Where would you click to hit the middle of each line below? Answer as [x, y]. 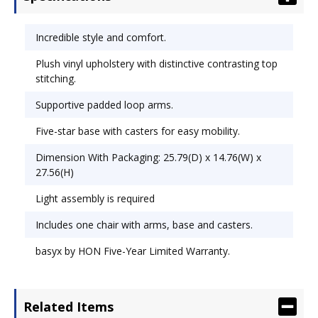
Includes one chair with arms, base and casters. [144, 224]
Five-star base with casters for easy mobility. [138, 131]
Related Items [68, 306]
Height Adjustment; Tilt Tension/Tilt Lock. [136, 14]
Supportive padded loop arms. [104, 104]
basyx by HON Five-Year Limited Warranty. [133, 251]
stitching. [56, 78]
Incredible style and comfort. [101, 37]
